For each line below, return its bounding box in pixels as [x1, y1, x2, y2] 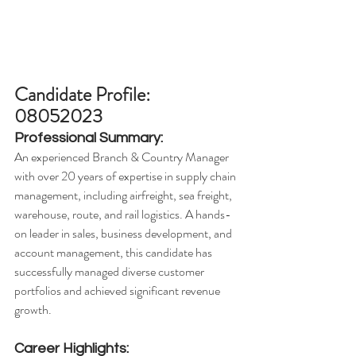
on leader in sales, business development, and [14, 224, 234, 243]
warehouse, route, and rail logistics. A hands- [14, 205, 231, 224]
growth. [14, 300, 52, 319]
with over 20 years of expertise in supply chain [14, 167, 238, 186]
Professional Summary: [14, 130, 163, 146]
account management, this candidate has [14, 243, 215, 262]
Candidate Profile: [14, 81, 154, 109]
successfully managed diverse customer [14, 262, 207, 281]
